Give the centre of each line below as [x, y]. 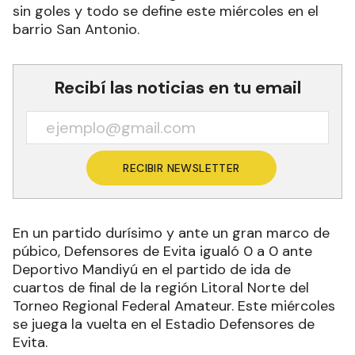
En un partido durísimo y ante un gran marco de [171, 233]
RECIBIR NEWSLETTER [181, 168]
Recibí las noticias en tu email [177, 88]
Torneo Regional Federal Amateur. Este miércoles [174, 306]
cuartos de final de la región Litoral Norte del [161, 288]
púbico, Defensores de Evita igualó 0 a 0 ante [162, 252]
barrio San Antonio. [76, 30]
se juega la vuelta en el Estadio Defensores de [164, 324]
